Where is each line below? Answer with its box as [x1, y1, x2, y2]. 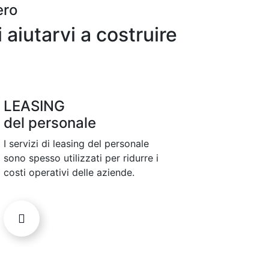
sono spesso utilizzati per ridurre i [4, 152, 159, 165]
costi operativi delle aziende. [4, 166, 134, 179]
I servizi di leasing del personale [4, 138, 149, 150]
